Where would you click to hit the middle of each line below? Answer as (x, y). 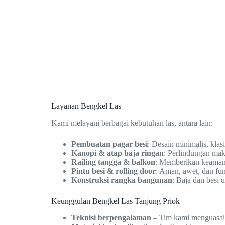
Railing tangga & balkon (113, 162)
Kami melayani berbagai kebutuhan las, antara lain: (132, 123)
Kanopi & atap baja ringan (118, 153)
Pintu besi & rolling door (114, 171)
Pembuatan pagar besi (109, 144)
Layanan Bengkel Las (86, 106)
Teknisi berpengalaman (111, 217)
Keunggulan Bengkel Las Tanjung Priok (116, 201)
